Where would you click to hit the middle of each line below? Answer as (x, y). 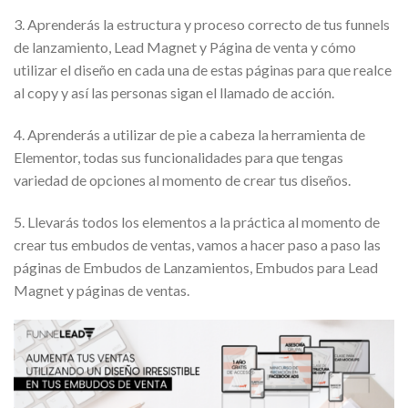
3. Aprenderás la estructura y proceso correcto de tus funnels (202, 24)
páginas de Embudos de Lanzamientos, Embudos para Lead (196, 267)
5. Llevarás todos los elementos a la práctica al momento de (197, 221)
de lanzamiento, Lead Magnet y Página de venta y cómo (185, 46)
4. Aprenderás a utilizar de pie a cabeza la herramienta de (189, 134)
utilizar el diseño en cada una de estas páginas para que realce (203, 69)
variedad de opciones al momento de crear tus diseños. (182, 179)
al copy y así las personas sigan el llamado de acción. (174, 92)
